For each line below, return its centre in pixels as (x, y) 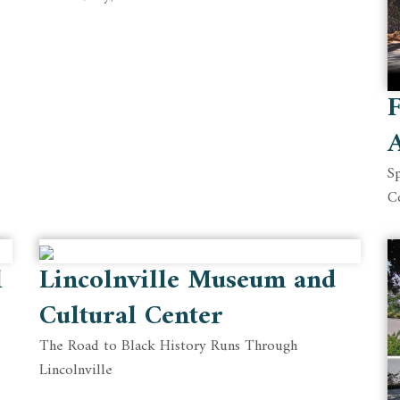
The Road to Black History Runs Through (168, 347)
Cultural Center (131, 317)
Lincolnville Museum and (187, 281)
